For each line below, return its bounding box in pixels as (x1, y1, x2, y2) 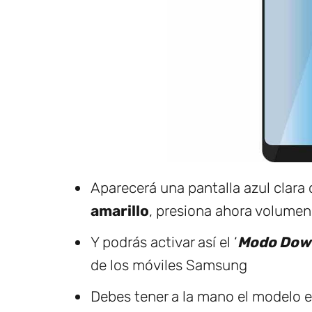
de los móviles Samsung (91, 256, 247, 274)
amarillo (91, 202, 149, 220)
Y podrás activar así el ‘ (91, 233, 237, 251)
